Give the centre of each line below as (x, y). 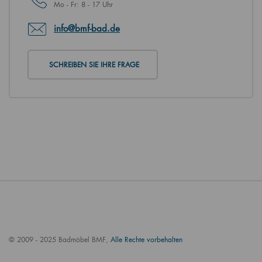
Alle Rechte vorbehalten (146, 240)
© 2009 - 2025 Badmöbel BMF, (60, 240)
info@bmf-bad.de (87, 28)
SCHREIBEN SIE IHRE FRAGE (94, 65)
